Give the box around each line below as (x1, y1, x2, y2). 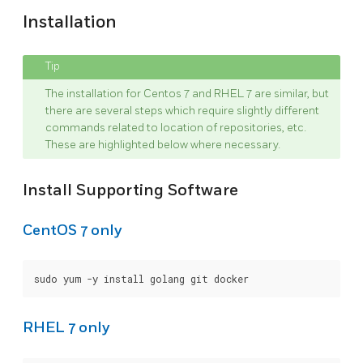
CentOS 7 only (23, 221, 122, 239)
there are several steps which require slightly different (45, 104, 319, 118)
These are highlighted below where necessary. (45, 138, 280, 152)
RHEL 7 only (23, 318, 110, 336)
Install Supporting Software (23, 181, 238, 201)
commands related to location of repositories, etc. (45, 121, 306, 135)
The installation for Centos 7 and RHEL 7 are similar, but (45, 87, 329, 101)
